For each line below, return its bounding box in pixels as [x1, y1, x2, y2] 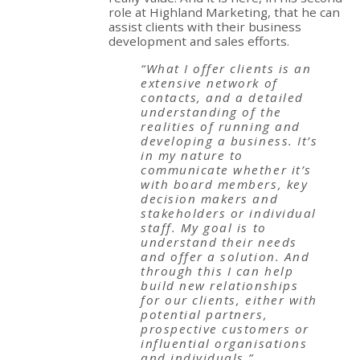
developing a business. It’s [141, 132, 318, 149]
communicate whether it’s [141, 161, 312, 178]
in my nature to [141, 146, 243, 163]
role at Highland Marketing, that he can [108, 4, 340, 21]
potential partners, [141, 305, 268, 322]
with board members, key [141, 175, 309, 192]
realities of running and [141, 117, 301, 134]
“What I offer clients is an [141, 59, 312, 76]
